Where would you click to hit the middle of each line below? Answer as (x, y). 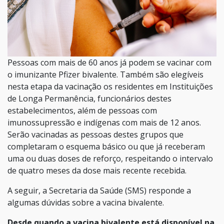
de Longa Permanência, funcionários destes (89, 99)
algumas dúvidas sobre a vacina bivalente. (86, 203)
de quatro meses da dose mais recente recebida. (97, 171)
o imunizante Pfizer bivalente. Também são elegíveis (105, 75)
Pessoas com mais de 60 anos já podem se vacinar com (109, 63)
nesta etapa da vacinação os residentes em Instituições (110, 87)
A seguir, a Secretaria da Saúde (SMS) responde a (99, 191)
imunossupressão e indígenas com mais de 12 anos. (104, 123)
